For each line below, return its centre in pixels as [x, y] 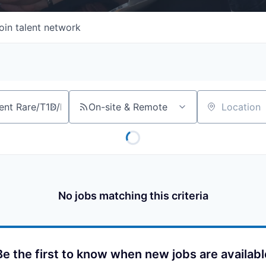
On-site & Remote [128, 107]
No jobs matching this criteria [133, 195]
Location [216, 112]
